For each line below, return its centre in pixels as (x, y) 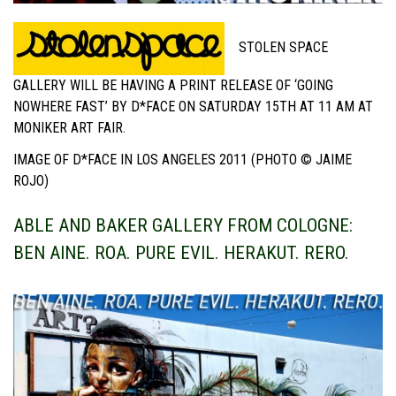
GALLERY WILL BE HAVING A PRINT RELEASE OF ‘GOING (173, 86)
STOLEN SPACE (282, 48)
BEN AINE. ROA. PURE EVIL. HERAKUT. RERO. (181, 252)
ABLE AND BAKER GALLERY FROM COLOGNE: (183, 225)
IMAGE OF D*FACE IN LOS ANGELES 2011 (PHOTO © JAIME (183, 159)
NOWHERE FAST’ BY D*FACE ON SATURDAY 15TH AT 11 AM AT (193, 107)
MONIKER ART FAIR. (69, 128)
